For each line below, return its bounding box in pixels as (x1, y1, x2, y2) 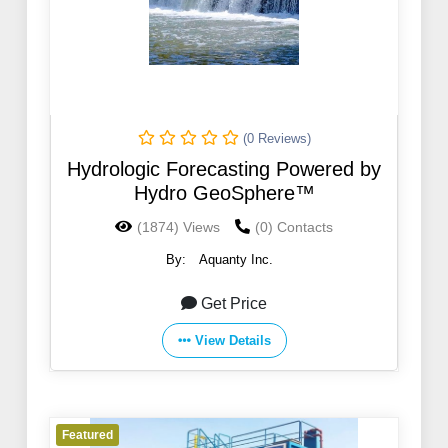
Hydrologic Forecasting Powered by (67, 158, 381, 181)
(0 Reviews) (242, 131, 311, 147)
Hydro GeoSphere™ (133, 182, 315, 205)
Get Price (201, 295, 267, 313)
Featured (62, 428, 113, 443)
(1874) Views (137, 219, 220, 236)
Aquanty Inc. (199, 252, 273, 268)
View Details (194, 333, 271, 349)
